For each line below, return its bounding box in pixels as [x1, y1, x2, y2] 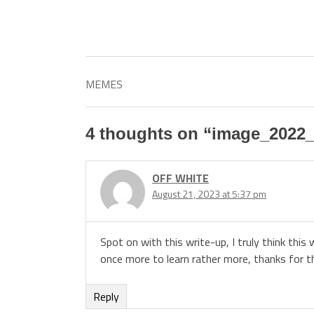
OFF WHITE [152, 169, 209, 186]
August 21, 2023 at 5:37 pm [152, 186, 266, 201]
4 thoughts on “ [86, 124, 212, 143]
